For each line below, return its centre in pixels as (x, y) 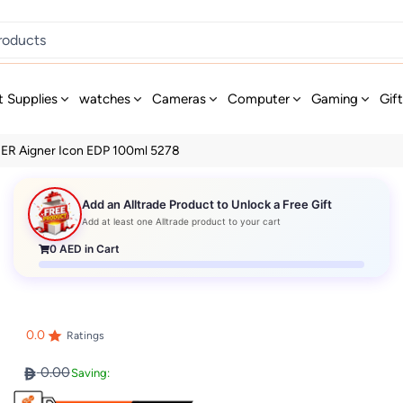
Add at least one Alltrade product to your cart (182, 222)
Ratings (85, 336)
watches (105, 99)
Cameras (179, 99)
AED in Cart (89, 248)
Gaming (335, 99)
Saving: (90, 373)
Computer (259, 99)
